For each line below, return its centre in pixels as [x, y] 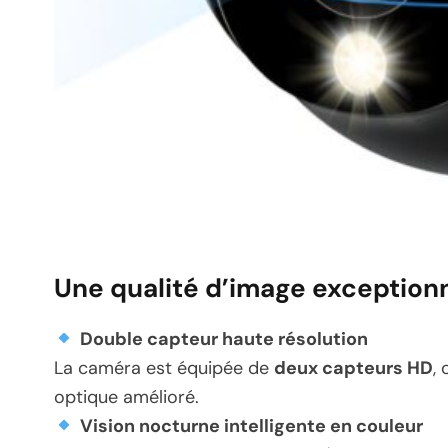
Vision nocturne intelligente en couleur [251, 426]
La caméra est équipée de [164, 368]
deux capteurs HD [353, 368]
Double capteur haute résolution [223, 339]
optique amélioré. [126, 397]
